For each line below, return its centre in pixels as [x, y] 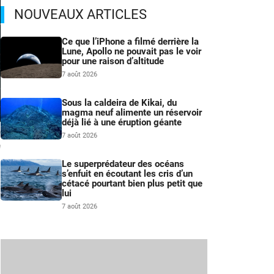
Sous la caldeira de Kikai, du [119, 103]
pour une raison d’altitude [113, 61]
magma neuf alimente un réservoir [132, 113]
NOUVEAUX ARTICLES [80, 15]
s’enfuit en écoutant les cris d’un [127, 174]
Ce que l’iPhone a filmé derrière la [130, 42]
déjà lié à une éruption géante [122, 123]
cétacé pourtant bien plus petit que [132, 184]
